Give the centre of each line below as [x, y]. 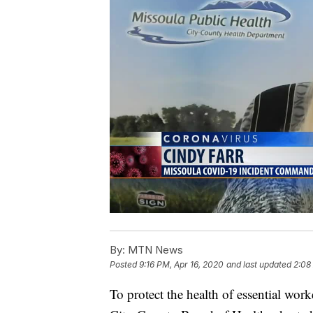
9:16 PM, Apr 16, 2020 [181, 265]
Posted [124, 265]
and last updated [259, 265]
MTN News [154, 250]
